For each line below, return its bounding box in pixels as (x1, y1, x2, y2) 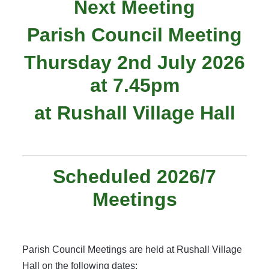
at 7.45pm (89, 74, 180, 96)
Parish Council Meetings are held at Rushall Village (22, 244, 242, 255)
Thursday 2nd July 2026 (24, 51, 245, 73)
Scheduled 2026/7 (53, 165, 216, 187)
